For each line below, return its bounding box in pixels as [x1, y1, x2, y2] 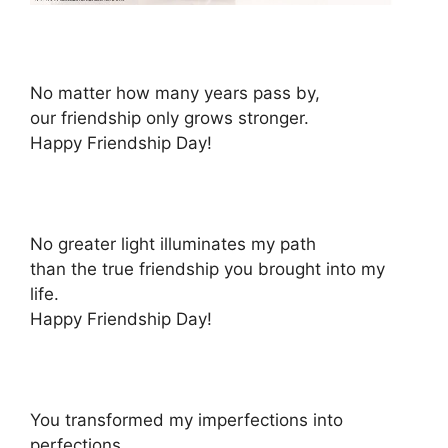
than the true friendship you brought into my [30, 258, 385, 279]
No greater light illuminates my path [30, 233, 316, 254]
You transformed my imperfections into [30, 409, 343, 430]
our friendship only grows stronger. [30, 107, 309, 128]
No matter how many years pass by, [30, 82, 320, 103]
